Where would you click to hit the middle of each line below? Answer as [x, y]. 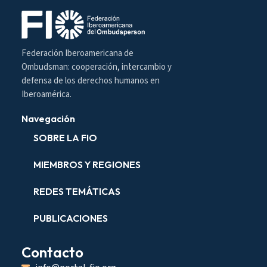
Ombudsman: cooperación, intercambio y [97, 67]
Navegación [48, 118]
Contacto [52, 252]
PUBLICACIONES [71, 218]
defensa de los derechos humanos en [91, 80]
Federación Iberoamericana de [77, 53]
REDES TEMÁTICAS [77, 191]
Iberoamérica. [46, 94]
